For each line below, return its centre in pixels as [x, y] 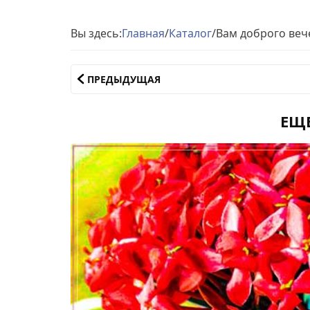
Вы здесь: [96, 33]
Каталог [190, 33]
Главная [143, 33]
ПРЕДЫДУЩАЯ [124, 79]
